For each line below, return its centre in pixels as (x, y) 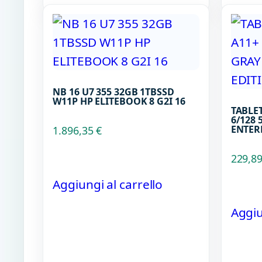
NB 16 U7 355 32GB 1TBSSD (113, 92)
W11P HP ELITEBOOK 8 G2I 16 (119, 101)
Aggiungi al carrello (108, 184)
